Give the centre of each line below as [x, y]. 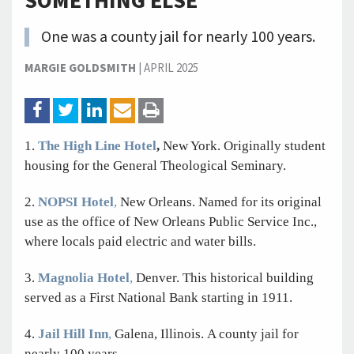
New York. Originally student [244, 145]
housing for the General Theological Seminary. [155, 165]
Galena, [136, 334]
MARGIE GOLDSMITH [80, 68]
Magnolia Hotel [84, 278]
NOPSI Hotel [76, 201]
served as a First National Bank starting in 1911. [158, 298]
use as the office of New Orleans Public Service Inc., [171, 221]
